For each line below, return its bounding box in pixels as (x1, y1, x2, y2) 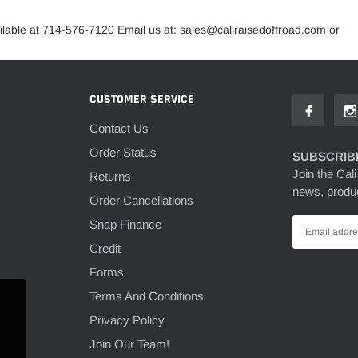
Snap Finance (89, 217, 161, 232)
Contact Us (89, 121, 149, 135)
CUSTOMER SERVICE (89, 90, 194, 108)
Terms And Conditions (89, 289, 204, 304)
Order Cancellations (89, 193, 193, 208)
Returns (89, 169, 131, 183)
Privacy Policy (89, 313, 165, 328)
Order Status (89, 145, 157, 159)
